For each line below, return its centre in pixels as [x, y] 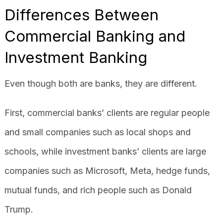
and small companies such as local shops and [97, 132]
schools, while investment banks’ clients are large [105, 151]
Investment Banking [76, 57]
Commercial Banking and [95, 36]
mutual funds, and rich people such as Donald [98, 190]
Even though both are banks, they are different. [101, 83]
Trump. [19, 209]
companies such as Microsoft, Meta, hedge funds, [107, 170]
